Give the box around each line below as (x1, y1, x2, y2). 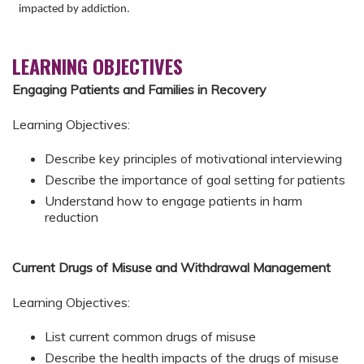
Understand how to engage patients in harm (45, 192, 302, 209)
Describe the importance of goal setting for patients (45, 171, 345, 188)
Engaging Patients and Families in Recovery (12, 81, 266, 98)
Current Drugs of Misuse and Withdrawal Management (12, 259, 331, 276)
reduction (45, 208, 98, 225)
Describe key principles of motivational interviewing (45, 149, 342, 167)
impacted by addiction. (19, 3, 130, 16)
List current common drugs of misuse (45, 328, 256, 345)
